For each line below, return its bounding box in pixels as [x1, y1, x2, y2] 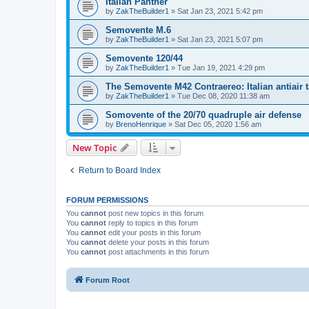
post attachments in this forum [106, 247, 209, 256]
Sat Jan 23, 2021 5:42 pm [177, 6, 263, 15]
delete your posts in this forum [106, 237, 209, 246]
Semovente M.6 [106, 24, 171, 35]
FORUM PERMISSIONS [66, 195, 148, 204]
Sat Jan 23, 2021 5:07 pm [177, 34, 263, 43]
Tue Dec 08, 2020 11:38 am [177, 91, 270, 100]
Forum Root [86, 276, 130, 284]
